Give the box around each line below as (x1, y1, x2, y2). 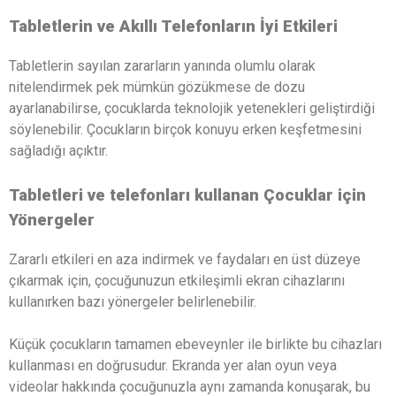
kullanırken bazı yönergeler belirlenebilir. (9, 293, 256, 310)
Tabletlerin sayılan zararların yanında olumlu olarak (9, 57, 316, 75)
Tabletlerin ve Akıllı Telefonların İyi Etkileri (9, 17, 338, 37)
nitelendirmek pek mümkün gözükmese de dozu (9, 79, 305, 96)
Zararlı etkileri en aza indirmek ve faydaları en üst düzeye (9, 250, 361, 268)
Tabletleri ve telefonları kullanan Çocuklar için (9, 186, 366, 206)
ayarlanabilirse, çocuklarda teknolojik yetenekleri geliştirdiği (9, 100, 375, 118)
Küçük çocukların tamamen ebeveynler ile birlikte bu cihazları (9, 335, 382, 353)
